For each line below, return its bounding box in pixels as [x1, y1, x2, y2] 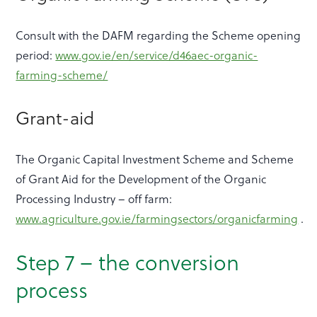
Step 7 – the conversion [16, 246, 240, 278]
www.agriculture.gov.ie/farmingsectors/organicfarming [16, 210, 299, 227]
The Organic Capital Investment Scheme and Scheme [16, 151, 294, 168]
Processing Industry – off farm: [16, 190, 173, 207]
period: [16, 47, 56, 64]
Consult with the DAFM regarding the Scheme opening [16, 27, 301, 44]
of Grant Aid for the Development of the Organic [16, 171, 267, 188]
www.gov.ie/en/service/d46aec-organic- [55, 47, 258, 64]
